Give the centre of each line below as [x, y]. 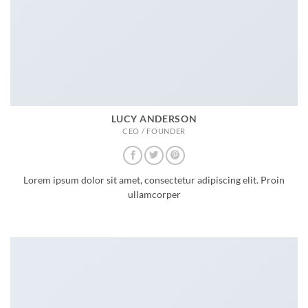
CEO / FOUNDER [154, 131]
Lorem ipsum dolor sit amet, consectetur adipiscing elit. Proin [154, 180]
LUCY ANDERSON [154, 119]
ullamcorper [154, 195]
